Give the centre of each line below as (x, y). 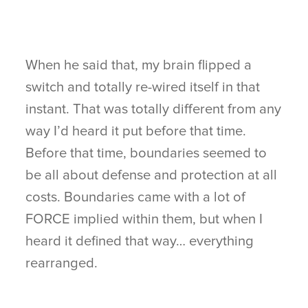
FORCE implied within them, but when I (144, 219)
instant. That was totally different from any (154, 109)
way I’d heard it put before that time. (136, 131)
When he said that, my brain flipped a (139, 65)
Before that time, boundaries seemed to (146, 153)
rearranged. (62, 263)
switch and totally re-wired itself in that (143, 87)
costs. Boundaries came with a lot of (136, 197)
